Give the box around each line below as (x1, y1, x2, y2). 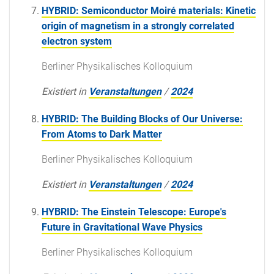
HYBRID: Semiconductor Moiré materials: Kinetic (42, 4, 256, 17)
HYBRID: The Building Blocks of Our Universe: (42, 113, 243, 125)
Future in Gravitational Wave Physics (42, 221, 202, 233)
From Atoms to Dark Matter (42, 128, 162, 140)
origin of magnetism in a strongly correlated (42, 20, 234, 32)
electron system (42, 35, 112, 47)
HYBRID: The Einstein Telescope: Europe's (42, 206, 226, 218)
